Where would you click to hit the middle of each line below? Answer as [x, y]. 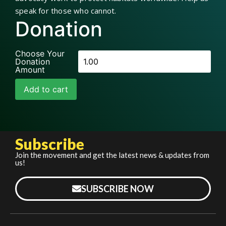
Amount [30, 69]
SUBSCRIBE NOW [118, 188]
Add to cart [46, 89]
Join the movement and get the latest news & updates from [112, 155]
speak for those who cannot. [66, 10]
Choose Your [40, 53]
